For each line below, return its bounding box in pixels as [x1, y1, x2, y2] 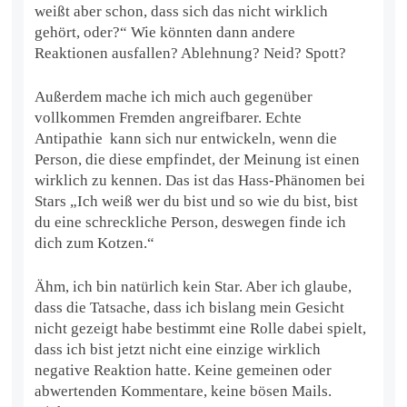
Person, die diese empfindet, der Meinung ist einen [35, 150, 361, 168]
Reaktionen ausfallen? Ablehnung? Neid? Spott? [35, 44, 347, 62]
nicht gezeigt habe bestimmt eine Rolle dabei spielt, [35, 319, 367, 337]
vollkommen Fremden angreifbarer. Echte [35, 108, 303, 126]
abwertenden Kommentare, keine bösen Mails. [35, 382, 333, 400]
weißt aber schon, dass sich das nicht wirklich [35, 2, 329, 20]
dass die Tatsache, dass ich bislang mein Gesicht [35, 298, 345, 316]
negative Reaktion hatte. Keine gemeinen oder [35, 361, 333, 379]
